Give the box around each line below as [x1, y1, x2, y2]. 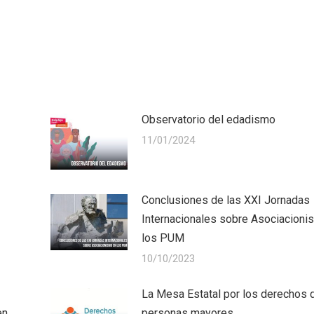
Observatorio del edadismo [142, 113, 276, 127]
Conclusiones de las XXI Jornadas [142, 193, 310, 207]
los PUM [142, 231, 185, 245]
